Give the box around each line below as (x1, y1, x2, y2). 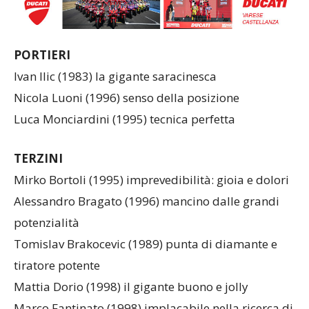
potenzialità (14, 214, 79, 230)
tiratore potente (14, 257, 100, 273)
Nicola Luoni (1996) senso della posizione (14, 89, 239, 106)
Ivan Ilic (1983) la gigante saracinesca (14, 68, 217, 84)
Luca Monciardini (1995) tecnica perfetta (14, 110, 235, 127)
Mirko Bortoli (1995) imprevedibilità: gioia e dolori (14, 171, 289, 188)
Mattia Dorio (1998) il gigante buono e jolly (14, 278, 248, 295)
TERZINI (14, 150, 63, 166)
